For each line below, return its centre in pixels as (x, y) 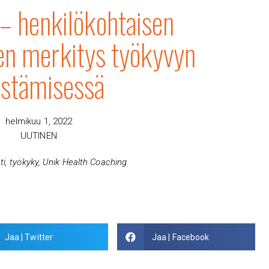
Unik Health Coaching (85, 162)
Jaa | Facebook (181, 237)
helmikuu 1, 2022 (39, 122)
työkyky (24, 162)
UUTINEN (39, 136)
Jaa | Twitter (29, 237)
